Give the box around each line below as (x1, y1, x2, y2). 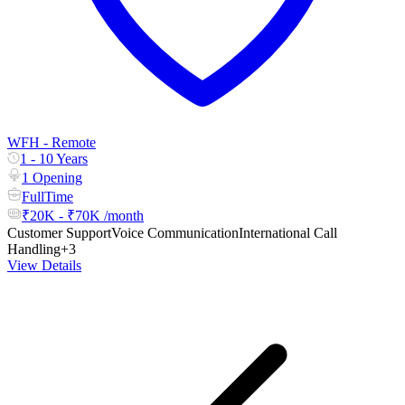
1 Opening (22, 169, 82, 185)
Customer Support (7, 224, 111, 240)
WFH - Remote (7, 134, 96, 150)
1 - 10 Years (20, 150, 88, 166)
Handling (7, 240, 61, 257)
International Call (239, 224, 337, 240)
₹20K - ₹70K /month (22, 207, 144, 223)
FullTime (22, 188, 73, 204)
